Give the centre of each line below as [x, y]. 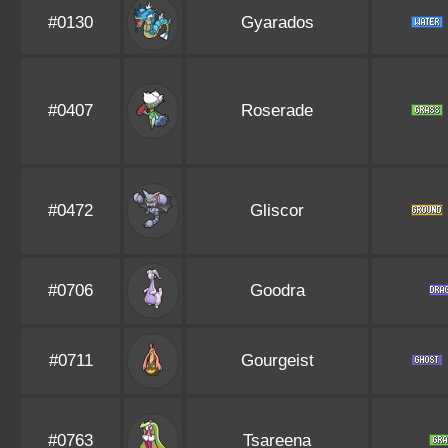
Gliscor [277, 210]
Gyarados [277, 22]
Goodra [277, 290]
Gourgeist [277, 360]
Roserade [277, 110]
